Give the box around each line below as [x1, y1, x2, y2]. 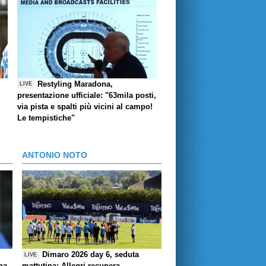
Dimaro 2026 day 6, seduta [42, 250, 140, 259]
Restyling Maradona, [37, 79, 113, 88]
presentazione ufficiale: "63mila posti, [17, 90, 156, 100]
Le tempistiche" [17, 113, 75, 122]
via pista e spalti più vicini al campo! [17, 102, 153, 111]
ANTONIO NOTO [22, 150, 87, 160]
